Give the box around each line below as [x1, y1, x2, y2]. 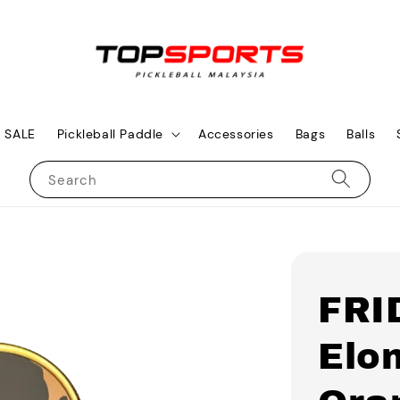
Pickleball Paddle [56, 125, 164, 142]
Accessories [198, 125, 274, 142]
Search [48, 171, 97, 189]
